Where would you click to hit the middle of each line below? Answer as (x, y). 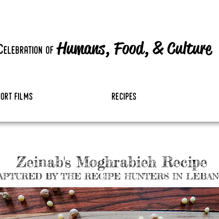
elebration (23, 51)
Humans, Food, (103, 48)
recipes (124, 97)
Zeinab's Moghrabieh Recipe (112, 162)
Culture (189, 48)
